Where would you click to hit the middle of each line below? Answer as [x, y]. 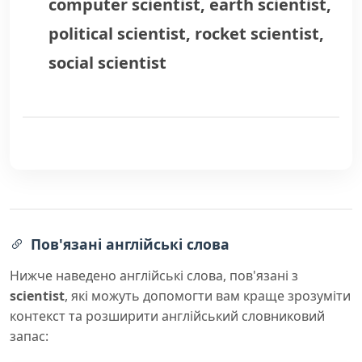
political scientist [117, 34]
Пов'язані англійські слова [130, 244]
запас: [29, 336]
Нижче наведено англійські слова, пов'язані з [154, 276]
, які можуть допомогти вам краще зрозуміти [208, 296]
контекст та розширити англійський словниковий [167, 316]
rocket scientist [257, 34]
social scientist [107, 63]
